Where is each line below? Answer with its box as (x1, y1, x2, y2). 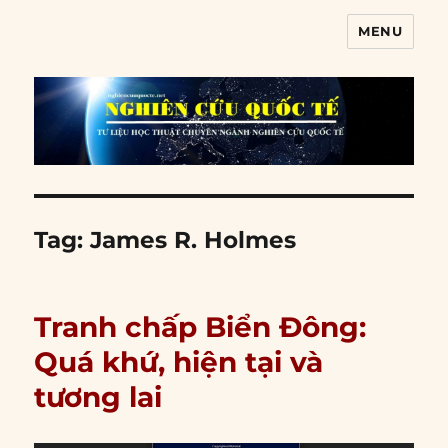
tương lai (34, 380, 163, 415)
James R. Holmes (90, 226, 297, 255)
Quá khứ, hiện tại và (34, 345, 324, 380)
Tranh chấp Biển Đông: (34, 310, 367, 345)
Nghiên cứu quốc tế (34, 31, 277, 60)
